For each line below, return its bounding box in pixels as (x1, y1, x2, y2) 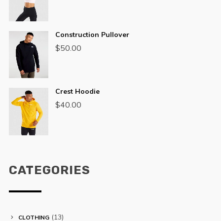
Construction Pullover (55, 30, 129, 39)
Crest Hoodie (55, 87, 100, 96)
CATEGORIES (8, 163, 90, 177)
